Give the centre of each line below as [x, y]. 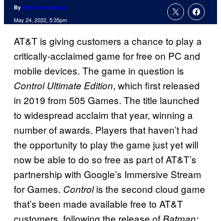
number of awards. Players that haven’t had [106, 130]
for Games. [38, 189]
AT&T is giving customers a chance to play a [108, 41]
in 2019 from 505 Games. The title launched [107, 100]
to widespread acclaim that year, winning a [103, 115]
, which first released [156, 85]
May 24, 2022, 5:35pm [40, 20]
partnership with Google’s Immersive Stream [108, 174]
